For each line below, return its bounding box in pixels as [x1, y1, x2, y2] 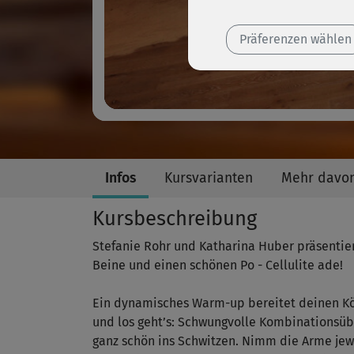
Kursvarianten [164, 170, 253, 187]
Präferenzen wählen [239, 32, 352, 47]
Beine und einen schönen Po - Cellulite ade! [92, 258, 343, 273]
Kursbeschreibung [92, 206, 257, 232]
